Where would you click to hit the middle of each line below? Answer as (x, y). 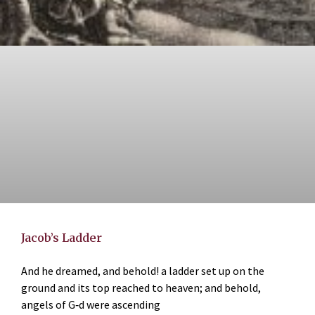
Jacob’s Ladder (62, 238)
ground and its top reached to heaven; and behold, (141, 288)
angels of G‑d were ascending (91, 305)
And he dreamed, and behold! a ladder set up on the (143, 271)
